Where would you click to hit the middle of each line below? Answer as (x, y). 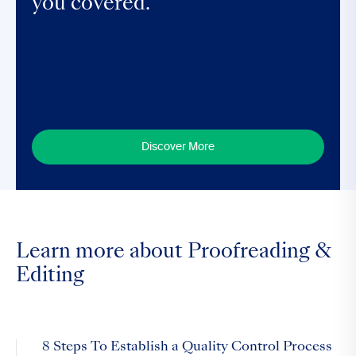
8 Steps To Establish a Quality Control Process (187, 347)
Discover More (178, 147)
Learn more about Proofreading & (174, 253)
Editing (50, 277)
